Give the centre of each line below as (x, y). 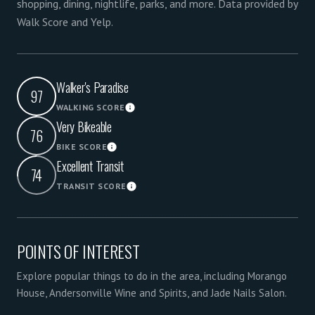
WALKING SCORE (91, 107)
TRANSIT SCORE (91, 186)
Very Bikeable (84, 127)
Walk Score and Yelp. (65, 21)
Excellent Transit (90, 166)
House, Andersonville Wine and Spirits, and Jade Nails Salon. (152, 292)
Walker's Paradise (92, 87)
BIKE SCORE (82, 147)
